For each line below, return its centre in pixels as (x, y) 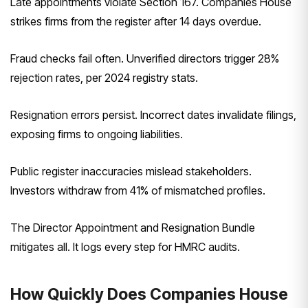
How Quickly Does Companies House (149, 294)
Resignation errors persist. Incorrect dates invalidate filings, (153, 114)
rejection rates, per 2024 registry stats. (104, 77)
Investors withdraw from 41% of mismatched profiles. (138, 190)
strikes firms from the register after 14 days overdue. (136, 21)
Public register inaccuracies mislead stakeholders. (131, 171)
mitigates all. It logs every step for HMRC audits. (125, 246)
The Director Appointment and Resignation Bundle (133, 227)
